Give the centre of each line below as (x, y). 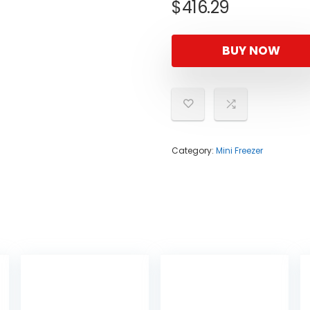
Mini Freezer (239, 151)
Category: (194, 151)
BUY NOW (251, 51)
